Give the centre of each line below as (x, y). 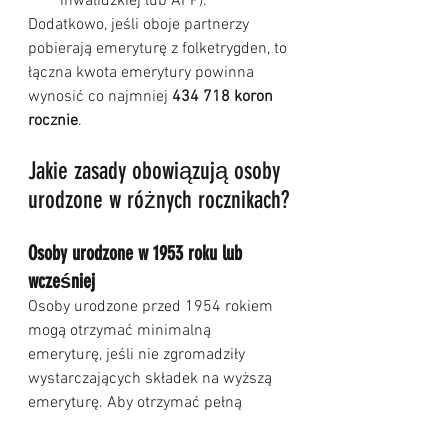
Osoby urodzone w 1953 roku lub (137, 253)
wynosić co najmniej (100, 97)
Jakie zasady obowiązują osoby (157, 171)
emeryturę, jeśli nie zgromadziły (138, 355)
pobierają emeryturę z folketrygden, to (159, 49)
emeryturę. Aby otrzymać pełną (137, 403)
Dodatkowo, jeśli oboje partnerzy (140, 25)
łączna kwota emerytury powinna (143, 73)
